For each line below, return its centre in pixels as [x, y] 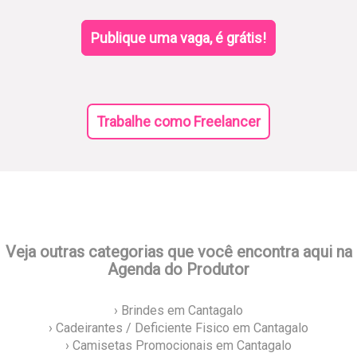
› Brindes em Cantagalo [178, 311]
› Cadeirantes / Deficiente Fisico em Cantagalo [178, 328]
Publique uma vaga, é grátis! [178, 38]
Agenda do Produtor [178, 270]
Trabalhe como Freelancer [178, 122]
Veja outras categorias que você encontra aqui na [178, 252]
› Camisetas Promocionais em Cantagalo [178, 346]
